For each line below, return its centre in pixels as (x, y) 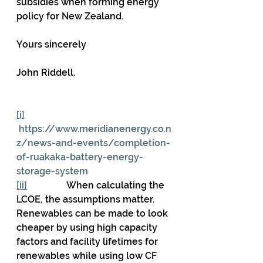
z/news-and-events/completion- (93, 143)
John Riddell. (46, 73)
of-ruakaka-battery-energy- (80, 157)
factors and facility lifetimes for (88, 242)
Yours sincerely (51, 44)
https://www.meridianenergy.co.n (95, 129)
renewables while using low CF (88, 256)
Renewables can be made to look (93, 213)
